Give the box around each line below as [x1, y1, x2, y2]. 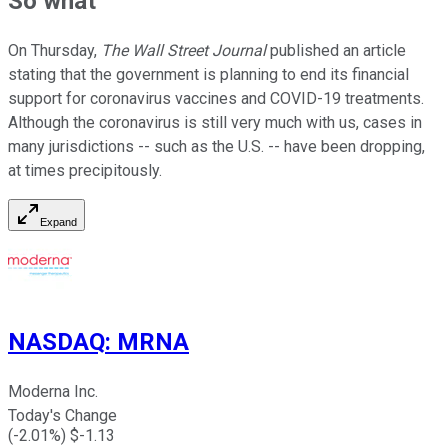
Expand [40, 216, 77, 229]
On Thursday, [8, 41, 101, 61]
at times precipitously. [8, 161, 162, 181]
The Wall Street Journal [101, 41, 266, 61]
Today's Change [8, 406, 117, 426]
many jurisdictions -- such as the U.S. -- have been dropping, [8, 137, 425, 157]
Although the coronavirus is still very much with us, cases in [8, 113, 422, 133]
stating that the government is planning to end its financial [8, 65, 409, 85]
